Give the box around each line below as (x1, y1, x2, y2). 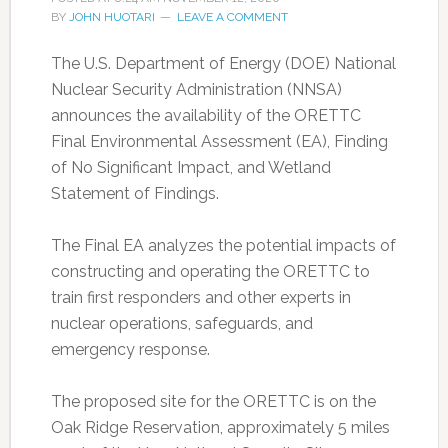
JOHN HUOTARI (68, 10, 155, 24)
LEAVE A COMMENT (176, 10, 288, 24)
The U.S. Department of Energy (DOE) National (50, 54, 396, 73)
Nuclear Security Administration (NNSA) (50, 80, 342, 99)
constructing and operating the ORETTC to (50, 262, 370, 281)
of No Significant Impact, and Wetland (50, 158, 331, 177)
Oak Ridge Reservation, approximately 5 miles (50, 418, 390, 437)
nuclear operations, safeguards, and (50, 314, 313, 333)
